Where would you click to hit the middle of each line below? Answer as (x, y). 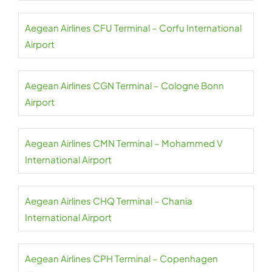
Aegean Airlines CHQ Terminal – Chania (109, 201)
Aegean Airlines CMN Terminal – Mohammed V (124, 143)
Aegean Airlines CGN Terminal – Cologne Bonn (124, 85)
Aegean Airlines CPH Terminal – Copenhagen (121, 258)
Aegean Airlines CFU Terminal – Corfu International (133, 28)
